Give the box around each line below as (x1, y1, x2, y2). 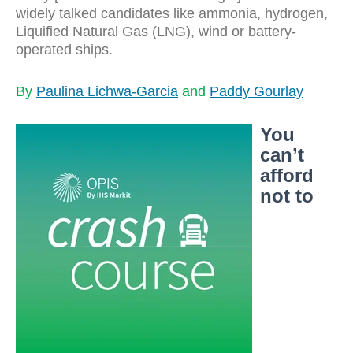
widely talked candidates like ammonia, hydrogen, (16, 6, 328, 21)
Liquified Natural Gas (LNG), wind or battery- (16, 24, 296, 39)
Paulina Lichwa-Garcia (36, 84, 178, 99)
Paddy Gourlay (210, 84, 303, 99)
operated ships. (16, 42, 113, 58)
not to (260, 185, 314, 206)
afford (260, 165, 314, 186)
